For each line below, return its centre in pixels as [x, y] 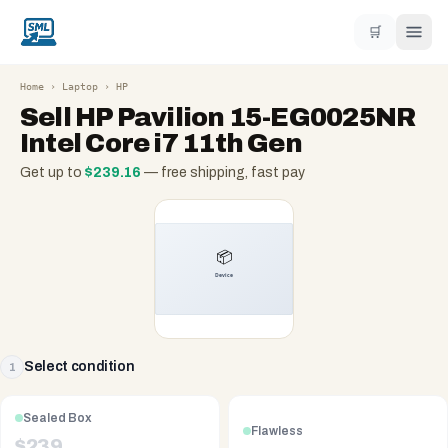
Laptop [80, 86]
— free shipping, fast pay [223, 172]
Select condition [79, 366]
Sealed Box [57, 418]
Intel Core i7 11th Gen [161, 143]
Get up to [52, 172]
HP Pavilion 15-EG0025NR [245, 117]
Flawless [277, 430]
